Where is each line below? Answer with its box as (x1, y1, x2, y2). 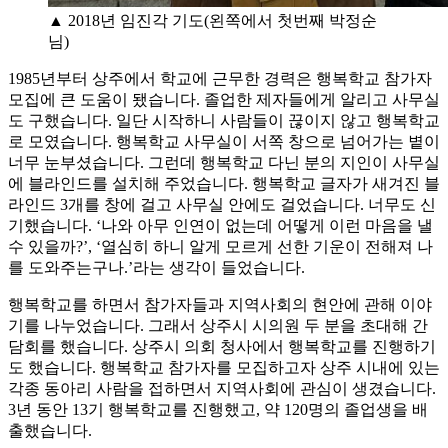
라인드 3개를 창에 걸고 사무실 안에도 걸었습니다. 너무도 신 (8, 195, 436, 213)
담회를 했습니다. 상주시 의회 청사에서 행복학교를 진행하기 (8, 337, 436, 355)
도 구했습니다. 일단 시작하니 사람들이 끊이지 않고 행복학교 (8, 111, 440, 129)
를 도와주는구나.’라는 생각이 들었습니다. (8, 258, 305, 276)
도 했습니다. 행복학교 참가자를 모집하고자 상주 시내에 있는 (8, 358, 440, 376)
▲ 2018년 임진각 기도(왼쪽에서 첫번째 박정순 (48, 11, 377, 29)
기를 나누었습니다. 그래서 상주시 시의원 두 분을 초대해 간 (8, 316, 428, 334)
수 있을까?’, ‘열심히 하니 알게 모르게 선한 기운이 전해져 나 (8, 237, 433, 255)
